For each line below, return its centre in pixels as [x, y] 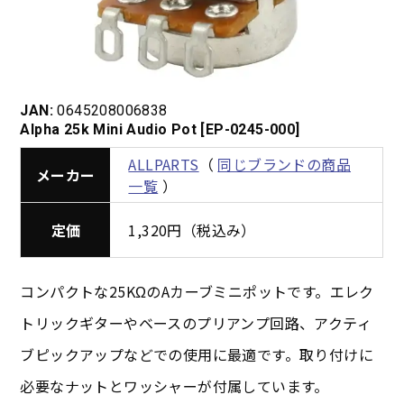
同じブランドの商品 [285, 165]
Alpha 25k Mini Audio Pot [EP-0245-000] [160, 130]
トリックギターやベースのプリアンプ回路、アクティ [196, 323]
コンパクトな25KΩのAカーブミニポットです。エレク [197, 292]
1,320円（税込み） [192, 230]
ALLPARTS [164, 165]
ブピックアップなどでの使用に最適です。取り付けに [197, 355]
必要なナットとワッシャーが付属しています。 [174, 386]
